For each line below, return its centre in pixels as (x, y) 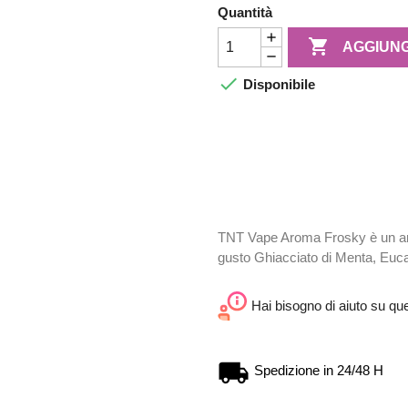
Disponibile (277, 84)
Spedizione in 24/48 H (319, 370)
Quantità (245, 12)
